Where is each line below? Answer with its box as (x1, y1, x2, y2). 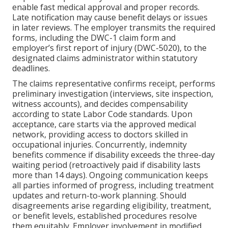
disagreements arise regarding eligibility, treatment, (12, 200, 211, 212)
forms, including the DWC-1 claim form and (12, 32, 176, 44)
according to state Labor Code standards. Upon (12, 108, 192, 120)
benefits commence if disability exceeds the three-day (12, 149, 215, 161)
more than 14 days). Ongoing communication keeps (12, 169, 208, 181)
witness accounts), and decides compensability (12, 98, 188, 110)
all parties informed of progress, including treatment (12, 180, 214, 191)
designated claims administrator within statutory (12, 52, 197, 64)
